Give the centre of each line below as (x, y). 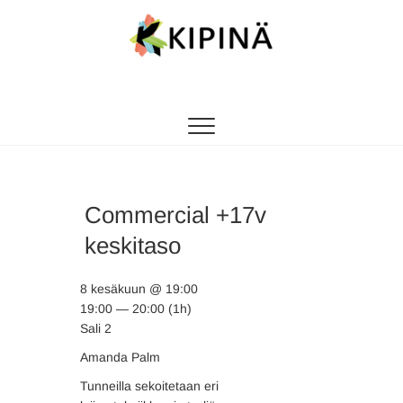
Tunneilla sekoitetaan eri (149, 386)
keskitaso (133, 246)
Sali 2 (96, 328)
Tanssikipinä (156, 99)
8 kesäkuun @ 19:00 (139, 289)
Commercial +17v (175, 215)
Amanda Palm (120, 357)
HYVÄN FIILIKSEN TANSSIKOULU (157, 87)
